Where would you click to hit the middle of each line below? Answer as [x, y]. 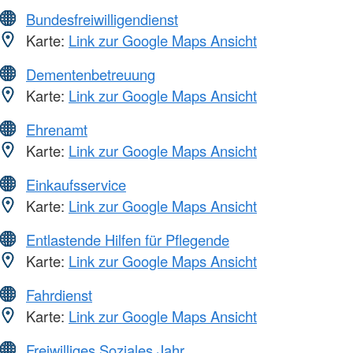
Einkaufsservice [76, 185]
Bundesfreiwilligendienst [102, 19]
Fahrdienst [59, 295]
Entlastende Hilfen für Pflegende [128, 240]
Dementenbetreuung [91, 74]
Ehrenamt [57, 130]
